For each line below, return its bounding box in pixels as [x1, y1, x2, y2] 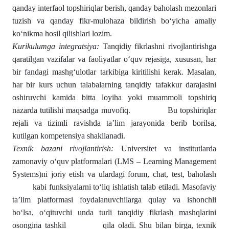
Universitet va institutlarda [113, 144, 217, 153]
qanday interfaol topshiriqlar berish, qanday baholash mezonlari [12, 4, 217, 12]
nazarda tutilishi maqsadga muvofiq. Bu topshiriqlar [12, 106, 217, 114]
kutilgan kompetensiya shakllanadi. [12, 131, 125, 140]
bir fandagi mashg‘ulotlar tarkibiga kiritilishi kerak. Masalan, [12, 67, 217, 76]
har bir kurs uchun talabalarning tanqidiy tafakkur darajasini [12, 80, 217, 89]
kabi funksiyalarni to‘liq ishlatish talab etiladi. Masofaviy [12, 182, 217, 191]
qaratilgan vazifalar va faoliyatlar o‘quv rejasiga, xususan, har [12, 55, 217, 63]
